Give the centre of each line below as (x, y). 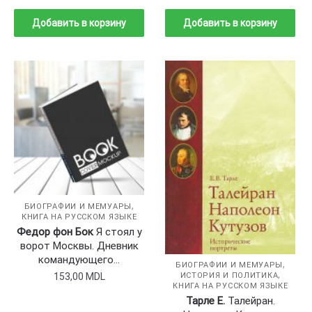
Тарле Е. (205, 301)
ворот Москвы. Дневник (79, 245)
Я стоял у (117, 232)
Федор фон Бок (55, 232)
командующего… (79, 259)
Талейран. (250, 301)
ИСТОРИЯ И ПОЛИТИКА (229, 276)
